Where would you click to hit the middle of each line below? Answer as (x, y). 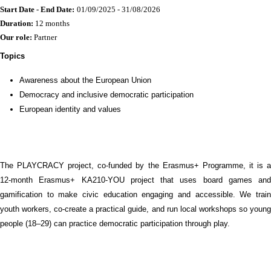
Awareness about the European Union (85, 80)
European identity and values (70, 109)
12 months (51, 23)
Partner (44, 37)
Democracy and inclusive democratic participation (106, 95)
